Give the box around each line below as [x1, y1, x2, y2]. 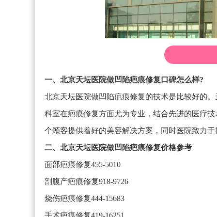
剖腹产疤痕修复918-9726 [45, 177, 128, 186]
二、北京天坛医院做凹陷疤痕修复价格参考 [45, 143, 192, 152]
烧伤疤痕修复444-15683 [45, 194, 124, 202]
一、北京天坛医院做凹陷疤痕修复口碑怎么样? [45, 76, 203, 84]
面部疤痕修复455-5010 [45, 160, 121, 169]
